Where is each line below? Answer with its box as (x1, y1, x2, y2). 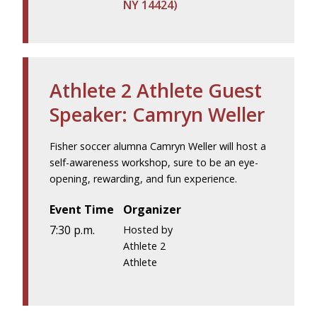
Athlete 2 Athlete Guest (50, 77, 262, 104)
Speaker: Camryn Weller (50, 101, 265, 128)
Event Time (50, 202, 114, 218)
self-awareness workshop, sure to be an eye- (50, 156, 258, 170)
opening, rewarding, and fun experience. (50, 172, 237, 186)
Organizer (123, 202, 182, 218)
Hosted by (123, 222, 173, 236)
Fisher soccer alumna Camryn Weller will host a (50, 139, 266, 154)
